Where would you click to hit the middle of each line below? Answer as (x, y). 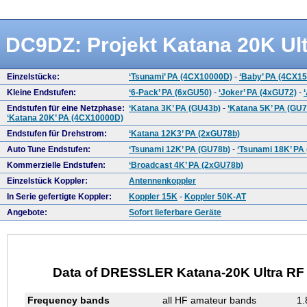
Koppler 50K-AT (215, 197)
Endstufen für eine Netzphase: (66, 109)
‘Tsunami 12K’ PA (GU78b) (180, 150)
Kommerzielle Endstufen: (56, 165)
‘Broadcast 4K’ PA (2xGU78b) (186, 165)
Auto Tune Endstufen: (49, 150)
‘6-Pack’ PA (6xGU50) (170, 93)
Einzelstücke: (33, 77)
